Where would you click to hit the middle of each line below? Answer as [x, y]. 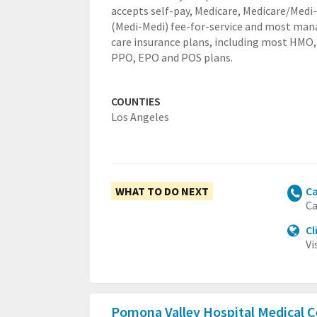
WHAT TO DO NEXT [162, 191]
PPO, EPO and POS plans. [172, 57]
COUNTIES [136, 101]
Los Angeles [140, 117]
